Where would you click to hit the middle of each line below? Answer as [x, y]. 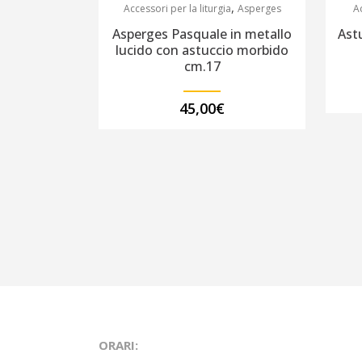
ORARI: [118, 345]
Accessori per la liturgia [177, 9]
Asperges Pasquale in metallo [202, 34]
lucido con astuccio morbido [202, 51]
